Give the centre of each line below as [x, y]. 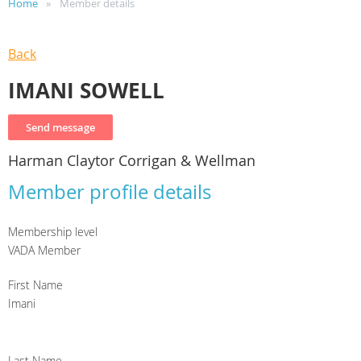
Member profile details [110, 192]
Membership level [53, 232]
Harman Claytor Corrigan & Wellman [132, 161]
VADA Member [44, 251]
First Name [35, 285]
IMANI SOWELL [86, 91]
